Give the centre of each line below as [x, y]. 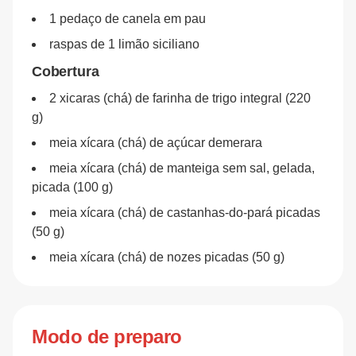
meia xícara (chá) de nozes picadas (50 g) [167, 257]
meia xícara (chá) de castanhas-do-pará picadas [185, 213]
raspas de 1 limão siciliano [124, 44]
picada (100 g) [72, 187]
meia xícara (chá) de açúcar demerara [156, 143]
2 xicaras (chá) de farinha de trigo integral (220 [180, 98]
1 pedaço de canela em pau [128, 19]
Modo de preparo [107, 337]
